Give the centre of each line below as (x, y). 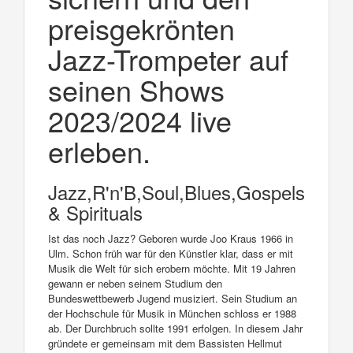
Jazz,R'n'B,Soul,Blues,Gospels (176, 191)
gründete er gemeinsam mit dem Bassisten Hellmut (165, 343)
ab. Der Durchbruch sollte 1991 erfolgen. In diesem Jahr (175, 328)
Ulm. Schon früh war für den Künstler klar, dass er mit (171, 253)
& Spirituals (95, 212)
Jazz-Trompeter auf (168, 58)
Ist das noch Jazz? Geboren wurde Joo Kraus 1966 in (171, 238)
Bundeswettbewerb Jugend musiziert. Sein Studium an (173, 298)
